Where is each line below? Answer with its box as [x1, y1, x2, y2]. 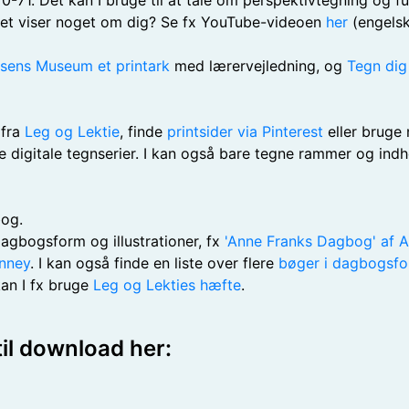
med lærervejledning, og [170, 57, 347, 75]
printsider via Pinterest [167, 122, 323, 141]
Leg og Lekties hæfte [93, 276, 241, 294]
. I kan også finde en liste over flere [30, 254, 278, 272]
